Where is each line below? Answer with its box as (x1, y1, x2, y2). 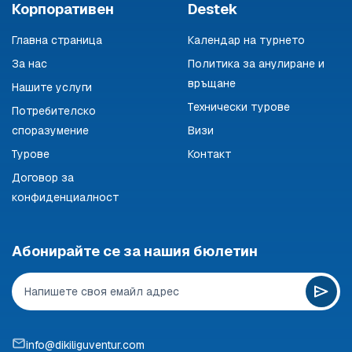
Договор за (12, 170, 74, 185)
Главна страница (12, 32, 102, 47)
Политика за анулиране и (188, 56, 324, 71)
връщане (188, 75, 236, 90)
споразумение (12, 123, 89, 137)
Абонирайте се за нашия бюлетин (12, 241, 258, 260)
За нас (12, 56, 47, 71)
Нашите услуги (12, 79, 92, 94)
